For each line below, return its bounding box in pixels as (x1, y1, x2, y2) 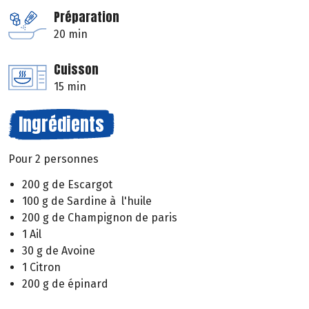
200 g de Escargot (22, 177, 112, 191)
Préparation (54, 8, 119, 27)
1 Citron (22, 260, 61, 274)
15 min (54, 80, 86, 94)
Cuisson (54, 60, 99, 79)
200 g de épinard (22, 277, 108, 290)
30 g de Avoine (22, 243, 95, 257)
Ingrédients (19, 110, 104, 139)
